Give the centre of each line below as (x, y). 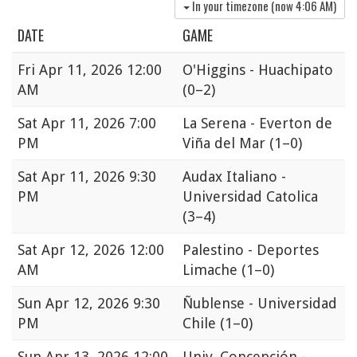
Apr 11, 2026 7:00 (99, 124)
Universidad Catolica (250, 197)
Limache (212, 270)
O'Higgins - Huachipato (258, 70)
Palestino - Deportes (251, 250)
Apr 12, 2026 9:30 (103, 304)
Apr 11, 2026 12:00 (100, 70)
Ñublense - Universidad (260, 304)
